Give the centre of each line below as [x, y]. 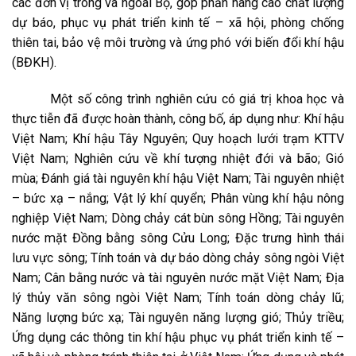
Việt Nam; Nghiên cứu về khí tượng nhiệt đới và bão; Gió [178, 159]
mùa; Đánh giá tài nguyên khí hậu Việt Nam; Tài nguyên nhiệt [178, 178]
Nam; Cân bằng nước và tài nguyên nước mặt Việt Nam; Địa [178, 278]
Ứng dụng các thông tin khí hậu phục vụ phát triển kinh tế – [178, 337]
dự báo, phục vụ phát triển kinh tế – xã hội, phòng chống [178, 23]
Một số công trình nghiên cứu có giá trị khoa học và [197, 99]
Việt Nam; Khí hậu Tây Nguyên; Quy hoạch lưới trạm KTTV [178, 139]
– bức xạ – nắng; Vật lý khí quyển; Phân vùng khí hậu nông [178, 198]
